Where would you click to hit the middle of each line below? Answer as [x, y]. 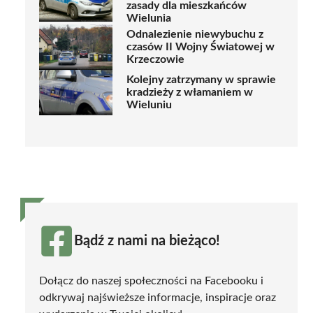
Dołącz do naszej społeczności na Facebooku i [151, 281]
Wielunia [149, 18]
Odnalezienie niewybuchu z [195, 35]
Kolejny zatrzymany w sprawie [201, 80]
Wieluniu [149, 105]
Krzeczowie [155, 60]
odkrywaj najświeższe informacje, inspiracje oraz [158, 297]
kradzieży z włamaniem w [190, 93]
